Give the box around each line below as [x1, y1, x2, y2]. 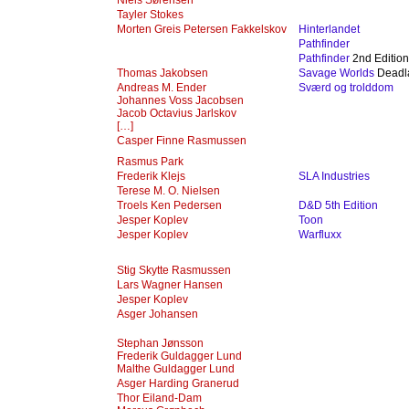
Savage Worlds [299, 67, 374, 79]
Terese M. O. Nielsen [117, 184, 220, 197]
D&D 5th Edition [299, 199, 378, 212]
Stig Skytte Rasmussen [117, 264, 231, 277]
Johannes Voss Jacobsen [117, 94, 244, 107]
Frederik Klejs [117, 170, 185, 183]
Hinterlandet [299, 23, 360, 36]
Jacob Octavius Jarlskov [117, 107, 236, 120]
